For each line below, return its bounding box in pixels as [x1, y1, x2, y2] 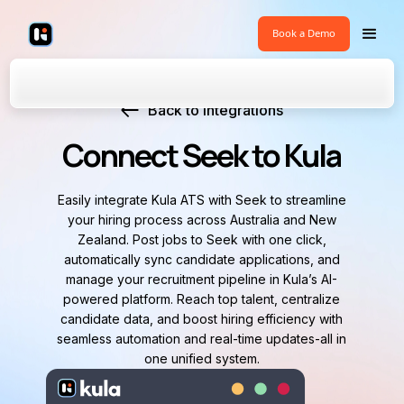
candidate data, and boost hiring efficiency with [60, 311, 344, 326]
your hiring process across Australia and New [67, 212, 336, 227]
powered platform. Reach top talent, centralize [63, 291, 341, 307]
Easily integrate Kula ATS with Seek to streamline [57, 192, 346, 207]
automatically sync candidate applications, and [63, 252, 340, 267]
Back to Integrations [147, 101, 283, 119]
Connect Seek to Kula [62, 134, 342, 176]
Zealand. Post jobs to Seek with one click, [77, 232, 326, 247]
